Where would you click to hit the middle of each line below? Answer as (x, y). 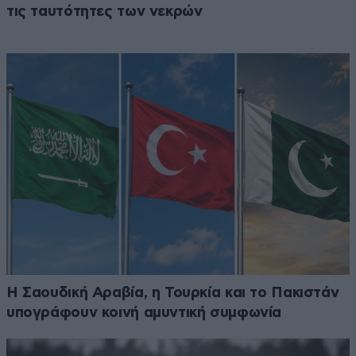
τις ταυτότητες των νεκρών (104, 12)
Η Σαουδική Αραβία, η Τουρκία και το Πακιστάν (173, 292)
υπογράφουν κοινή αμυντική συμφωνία (144, 312)
